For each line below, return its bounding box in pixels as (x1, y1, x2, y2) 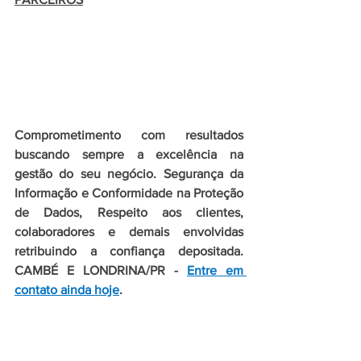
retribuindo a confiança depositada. (15, 244, 243, 258)
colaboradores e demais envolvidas (15, 225, 243, 239)
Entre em (187, 263, 243, 277)
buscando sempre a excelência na (15, 147, 243, 161)
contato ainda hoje (15, 283, 119, 297)
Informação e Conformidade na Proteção (15, 186, 243, 200)
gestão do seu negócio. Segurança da (15, 167, 243, 180)
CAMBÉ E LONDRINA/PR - (15, 263, 187, 277)
